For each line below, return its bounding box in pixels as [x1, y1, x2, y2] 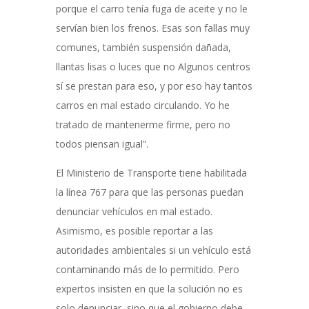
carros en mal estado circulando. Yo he [55, 99, 230, 112]
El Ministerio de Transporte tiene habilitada [55, 166, 247, 180]
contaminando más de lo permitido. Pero [55, 263, 239, 277]
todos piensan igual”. [55, 137, 148, 151]
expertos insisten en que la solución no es [55, 282, 243, 296]
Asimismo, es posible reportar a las [55, 224, 213, 238]
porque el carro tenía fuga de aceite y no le [55, 2, 248, 16]
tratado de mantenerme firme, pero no [55, 118, 230, 132]
